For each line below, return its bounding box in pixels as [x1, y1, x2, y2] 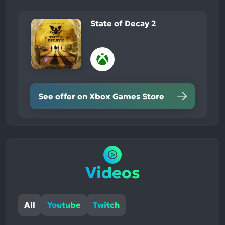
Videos [85, 163, 140, 183]
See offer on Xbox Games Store [38, 91, 164, 101]
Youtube [47, 200, 81, 210]
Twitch [93, 200, 120, 210]
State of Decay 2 [90, 18, 156, 29]
